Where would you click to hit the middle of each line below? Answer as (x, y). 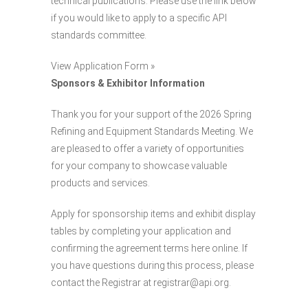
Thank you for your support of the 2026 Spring (151, 114)
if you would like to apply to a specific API (139, 18)
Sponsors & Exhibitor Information (128, 83)
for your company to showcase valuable (139, 165)
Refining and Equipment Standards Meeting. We (152, 131)
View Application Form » (103, 66)
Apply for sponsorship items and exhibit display (153, 213)
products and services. (100, 183)
